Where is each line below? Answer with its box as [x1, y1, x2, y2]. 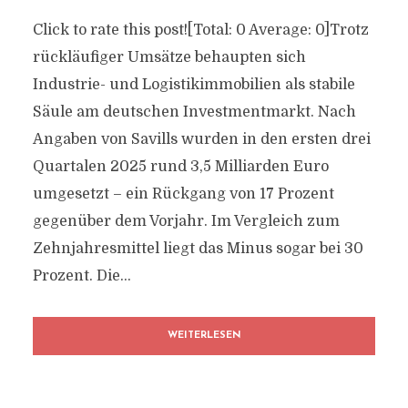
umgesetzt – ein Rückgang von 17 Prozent [32, 186, 334, 202]
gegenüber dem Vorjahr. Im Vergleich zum [32, 213, 340, 229]
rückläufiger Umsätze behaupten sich [32, 49, 306, 66]
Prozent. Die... [32, 268, 131, 284]
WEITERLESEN [167, 331, 241, 341]
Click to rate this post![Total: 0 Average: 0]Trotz [32, 22, 369, 38]
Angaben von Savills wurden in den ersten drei [32, 131, 371, 148]
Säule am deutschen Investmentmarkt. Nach [32, 104, 356, 120]
